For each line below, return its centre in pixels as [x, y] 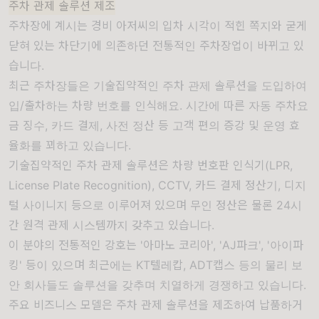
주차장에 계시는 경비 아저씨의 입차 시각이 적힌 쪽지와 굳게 [158, 26]
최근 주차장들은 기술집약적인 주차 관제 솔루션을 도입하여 [158, 86]
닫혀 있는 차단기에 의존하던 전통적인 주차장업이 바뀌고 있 [156, 46]
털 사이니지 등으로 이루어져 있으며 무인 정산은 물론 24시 [155, 205]
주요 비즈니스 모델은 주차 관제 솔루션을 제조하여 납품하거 [156, 305]
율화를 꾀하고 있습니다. [70, 146]
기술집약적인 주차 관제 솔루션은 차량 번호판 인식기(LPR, [151, 166]
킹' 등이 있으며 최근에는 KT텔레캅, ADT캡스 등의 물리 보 [156, 265]
